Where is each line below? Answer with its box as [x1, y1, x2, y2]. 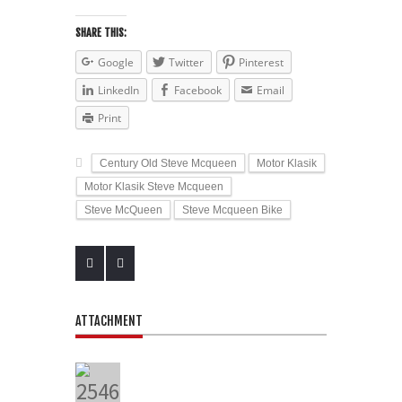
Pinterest [239, 54, 284, 70]
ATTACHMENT [75, 313, 143, 329]
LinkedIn [98, 82, 139, 98]
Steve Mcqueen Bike [182, 204, 283, 217]
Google [98, 54, 134, 70]
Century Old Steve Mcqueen [100, 157, 237, 170]
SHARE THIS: [75, 25, 127, 39]
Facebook [174, 82, 222, 98]
